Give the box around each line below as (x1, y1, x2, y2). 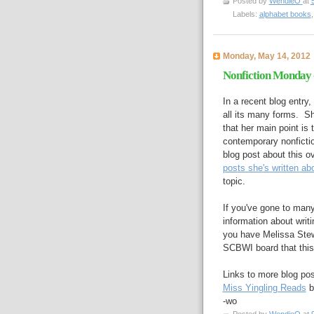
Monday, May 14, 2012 (222, 50, 310, 60)
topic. (222, 176, 245, 187)
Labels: (232, 9, 259, 18)
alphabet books (259, 9, 311, 18)
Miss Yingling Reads (222, 282, 306, 294)
